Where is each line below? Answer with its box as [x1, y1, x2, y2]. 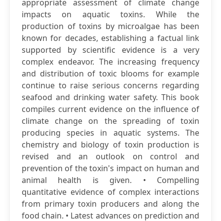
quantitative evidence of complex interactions [22, 186, 199, 197]
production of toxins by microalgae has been [22, 21, 199, 32]
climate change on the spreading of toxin [22, 115, 199, 126]
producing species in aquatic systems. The [22, 127, 199, 138]
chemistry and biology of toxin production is [22, 139, 199, 150]
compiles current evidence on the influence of [22, 104, 199, 114]
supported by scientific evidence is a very [22, 44, 199, 55]
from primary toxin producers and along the [22, 198, 199, 209]
